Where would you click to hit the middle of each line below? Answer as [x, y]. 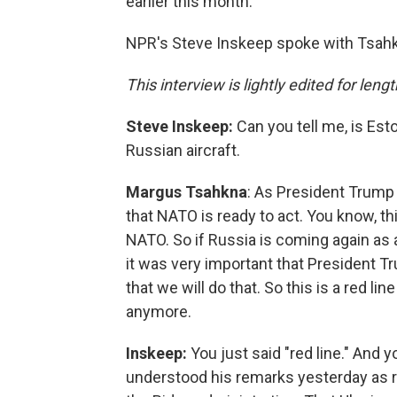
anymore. [159, 311]
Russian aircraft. [183, 150]
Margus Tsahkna [187, 192]
